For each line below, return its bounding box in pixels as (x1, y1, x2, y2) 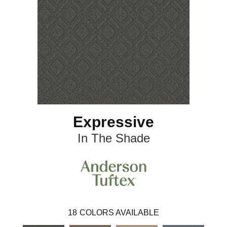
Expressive (73, 113, 154, 131)
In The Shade (77, 131, 150, 145)
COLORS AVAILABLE (80, 208, 159, 217)
